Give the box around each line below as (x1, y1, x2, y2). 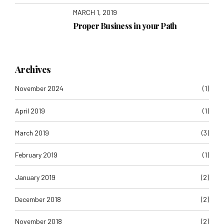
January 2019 (15, 172, 55, 181)
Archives (15, 62, 51, 75)
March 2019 (15, 128, 49, 137)
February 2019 (15, 150, 57, 159)
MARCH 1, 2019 (73, 8, 117, 17)
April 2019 (15, 106, 45, 115)
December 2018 (15, 195, 61, 204)
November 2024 (15, 84, 63, 93)
